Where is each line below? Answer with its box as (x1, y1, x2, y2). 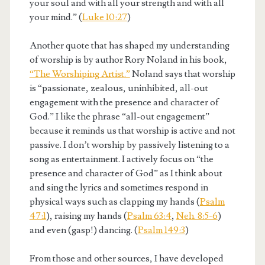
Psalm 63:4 (127, 209, 172, 222)
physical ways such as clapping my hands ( (29, 195, 200, 208)
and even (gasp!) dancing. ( (29, 224, 138, 236)
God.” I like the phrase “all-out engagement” (29, 110, 209, 122)
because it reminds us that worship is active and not (29, 124, 235, 137)
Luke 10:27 (82, 11, 127, 23)
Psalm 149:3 (137, 224, 185, 236)
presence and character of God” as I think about (29, 167, 222, 179)
